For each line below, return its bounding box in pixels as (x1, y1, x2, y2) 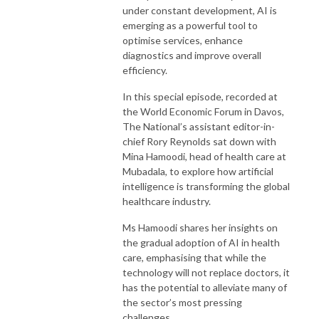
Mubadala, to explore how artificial (122, 164, 273, 177)
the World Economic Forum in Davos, (122, 105, 284, 117)
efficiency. (122, 63, 167, 76)
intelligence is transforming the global (122, 179, 290, 192)
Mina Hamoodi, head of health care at (122, 150, 286, 162)
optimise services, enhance (122, 33, 243, 46)
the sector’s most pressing (122, 296, 242, 308)
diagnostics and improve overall (122, 48, 261, 61)
